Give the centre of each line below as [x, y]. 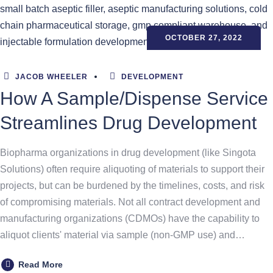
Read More [41, 264]
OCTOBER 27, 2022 [204, 38]
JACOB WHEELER [50, 77]
